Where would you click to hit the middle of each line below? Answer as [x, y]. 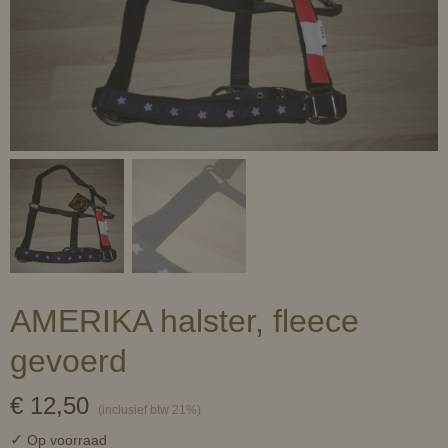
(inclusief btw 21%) [149, 410]
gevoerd [68, 361]
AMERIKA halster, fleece [184, 321]
